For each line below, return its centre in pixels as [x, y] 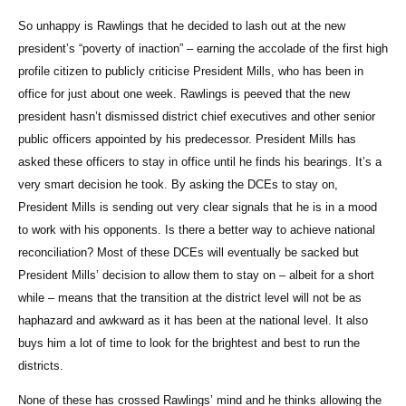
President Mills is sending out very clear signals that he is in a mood [198, 208]
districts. [41, 366]
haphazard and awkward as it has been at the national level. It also [193, 321]
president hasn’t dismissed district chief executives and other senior [197, 117]
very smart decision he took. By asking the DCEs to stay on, [178, 185]
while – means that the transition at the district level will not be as [190, 298]
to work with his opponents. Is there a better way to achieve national [197, 230]
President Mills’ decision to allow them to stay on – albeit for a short [196, 275]
